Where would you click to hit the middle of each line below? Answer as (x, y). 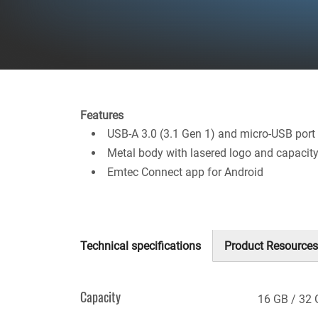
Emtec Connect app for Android (185, 172)
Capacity (100, 297)
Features (102, 116)
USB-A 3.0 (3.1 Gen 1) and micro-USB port (211, 134)
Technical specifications (141, 246)
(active (97, 263)
